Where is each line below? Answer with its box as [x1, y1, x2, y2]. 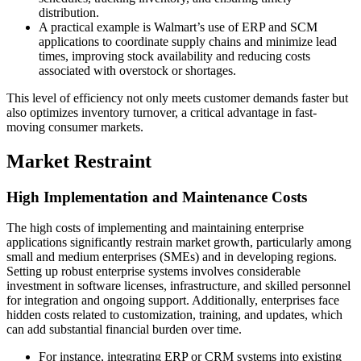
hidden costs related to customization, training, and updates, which [6, 308, 342, 322]
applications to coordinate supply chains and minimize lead [39, 34, 337, 48]
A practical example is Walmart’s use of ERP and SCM [39, 19, 317, 34]
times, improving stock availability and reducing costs [39, 48, 310, 63]
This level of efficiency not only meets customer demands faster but [6, 90, 348, 105]
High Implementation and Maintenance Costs [6, 188, 307, 205]
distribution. [39, 5, 99, 19]
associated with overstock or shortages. [39, 63, 236, 77]
